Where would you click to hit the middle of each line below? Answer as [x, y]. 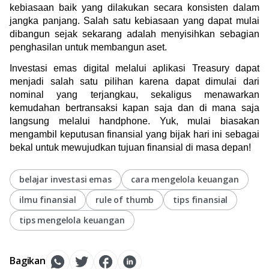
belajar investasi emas [65, 179]
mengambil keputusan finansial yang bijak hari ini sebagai [134, 134]
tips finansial [201, 199]
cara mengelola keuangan [185, 179]
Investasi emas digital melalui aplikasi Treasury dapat [134, 68]
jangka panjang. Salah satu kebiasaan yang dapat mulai [134, 20]
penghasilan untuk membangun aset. [88, 47]
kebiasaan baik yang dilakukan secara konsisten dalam [134, 7]
